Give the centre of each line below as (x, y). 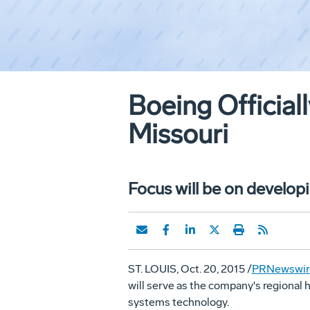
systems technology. (178, 302)
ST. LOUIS (152, 269)
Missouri (178, 134)
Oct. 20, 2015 (212, 269)
